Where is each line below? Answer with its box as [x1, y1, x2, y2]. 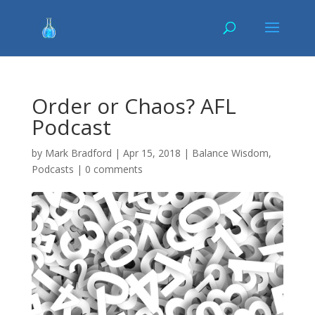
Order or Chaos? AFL [31, 91, 236, 120]
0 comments [84, 162, 143, 176]
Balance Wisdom [191, 146, 269, 160]
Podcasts [31, 162, 74, 176]
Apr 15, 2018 [122, 146, 181, 160]
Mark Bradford [44, 146, 112, 160]
